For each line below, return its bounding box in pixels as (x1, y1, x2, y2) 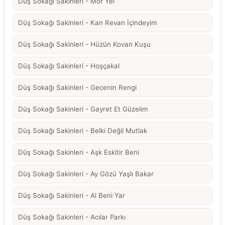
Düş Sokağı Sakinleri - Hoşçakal (18, 61, 120, 70)
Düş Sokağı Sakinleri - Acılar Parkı (18, 212, 126, 221)
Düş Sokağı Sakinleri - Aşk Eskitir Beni (18, 148, 139, 156)
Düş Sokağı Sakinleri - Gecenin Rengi (18, 83, 137, 91)
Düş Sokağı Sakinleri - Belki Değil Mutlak (18, 126, 147, 135)
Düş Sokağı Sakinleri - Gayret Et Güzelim (18, 104, 148, 113)
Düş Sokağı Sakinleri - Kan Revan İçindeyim (18, 18, 157, 27)
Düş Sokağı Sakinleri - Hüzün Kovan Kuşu (18, 40, 151, 48)
